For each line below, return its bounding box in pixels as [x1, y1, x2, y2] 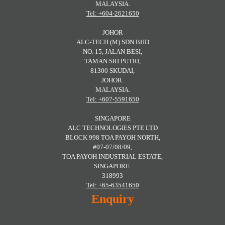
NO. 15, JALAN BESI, [83, 47, 142, 55]
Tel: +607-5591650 [86, 95, 139, 103]
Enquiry [91, 192, 134, 205]
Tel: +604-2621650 [86, 9, 139, 17]
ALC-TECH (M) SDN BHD [76, 38, 149, 46]
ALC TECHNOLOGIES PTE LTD [67, 124, 158, 132]
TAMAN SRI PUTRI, [84, 57, 141, 65]
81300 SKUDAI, [90, 66, 135, 74]
